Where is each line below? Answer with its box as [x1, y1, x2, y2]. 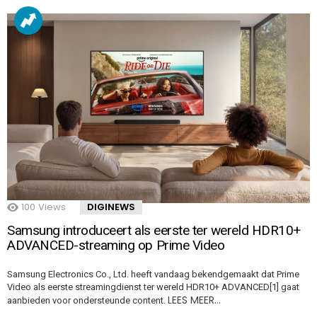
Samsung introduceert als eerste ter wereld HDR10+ [7, 221, 301, 238]
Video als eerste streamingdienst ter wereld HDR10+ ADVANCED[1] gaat [7, 281, 299, 292]
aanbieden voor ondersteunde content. [7, 294, 168, 306]
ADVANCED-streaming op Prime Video [7, 236, 225, 253]
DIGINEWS [87, 200, 135, 214]
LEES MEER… [168, 292, 221, 307]
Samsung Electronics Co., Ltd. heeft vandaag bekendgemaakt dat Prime [7, 268, 299, 279]
